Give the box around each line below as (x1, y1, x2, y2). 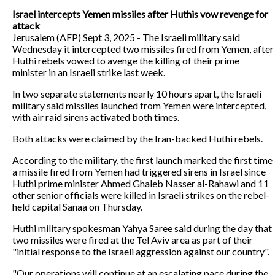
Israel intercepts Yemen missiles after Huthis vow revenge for (12, 7, 268, 20)
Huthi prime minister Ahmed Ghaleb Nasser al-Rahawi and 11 (12, 177, 269, 189)
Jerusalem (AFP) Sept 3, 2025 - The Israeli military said (12, 31, 240, 43)
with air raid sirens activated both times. (12, 110, 179, 123)
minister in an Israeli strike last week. (12, 66, 165, 78)
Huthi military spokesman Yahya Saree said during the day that (12, 222, 272, 234)
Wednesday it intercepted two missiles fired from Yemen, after (12, 42, 274, 55)
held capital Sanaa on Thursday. (12, 200, 142, 212)
